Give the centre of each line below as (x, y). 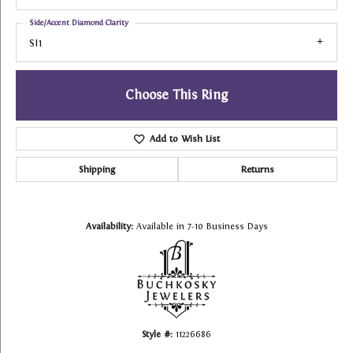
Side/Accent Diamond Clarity (79, 22)
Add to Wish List (184, 139)
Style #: (157, 334)
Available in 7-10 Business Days (202, 227)
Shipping (97, 170)
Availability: (109, 227)
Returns (258, 170)
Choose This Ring (176, 95)
